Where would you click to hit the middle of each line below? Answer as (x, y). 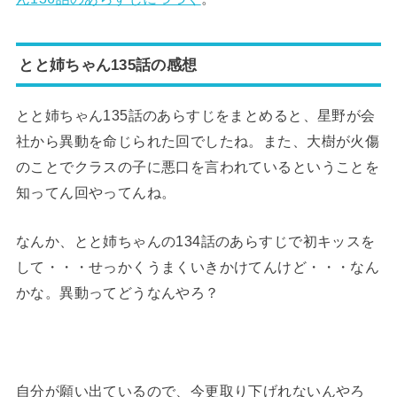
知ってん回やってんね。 (96, 192)
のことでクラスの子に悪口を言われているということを (198, 166)
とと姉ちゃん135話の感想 (108, 64)
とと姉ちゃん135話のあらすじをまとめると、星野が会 (195, 115)
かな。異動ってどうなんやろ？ (117, 292)
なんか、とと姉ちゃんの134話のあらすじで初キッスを (195, 241)
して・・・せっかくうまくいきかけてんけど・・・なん (198, 267)
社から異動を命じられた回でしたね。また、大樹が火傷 (198, 140)
